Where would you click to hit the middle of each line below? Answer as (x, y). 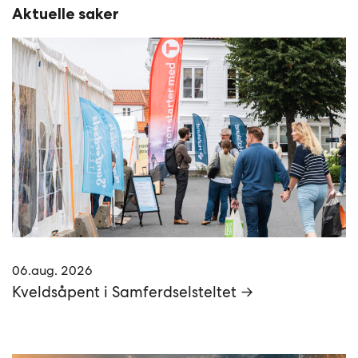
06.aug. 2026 (53, 271)
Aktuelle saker (66, 14)
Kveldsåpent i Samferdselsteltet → (133, 292)
